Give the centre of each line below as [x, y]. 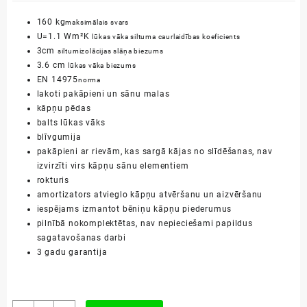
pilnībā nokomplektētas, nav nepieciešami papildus [145, 224]
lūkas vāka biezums [102, 66]
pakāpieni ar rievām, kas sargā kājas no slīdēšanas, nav [155, 152]
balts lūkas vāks [71, 123]
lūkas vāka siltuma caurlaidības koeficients [166, 37]
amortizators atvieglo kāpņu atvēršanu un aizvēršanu [150, 195]
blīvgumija [59, 137]
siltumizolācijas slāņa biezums [110, 51]
